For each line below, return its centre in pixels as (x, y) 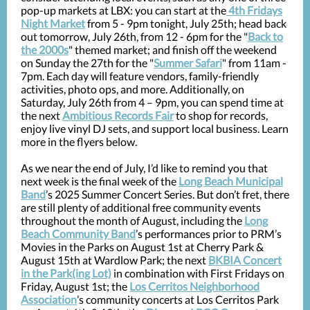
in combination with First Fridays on (198, 273)
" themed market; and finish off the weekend (173, 49)
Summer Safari (188, 63)
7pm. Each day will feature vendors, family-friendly (140, 76)
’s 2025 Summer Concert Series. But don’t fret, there (167, 194)
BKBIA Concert (245, 260)
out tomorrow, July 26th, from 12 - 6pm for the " (134, 36)
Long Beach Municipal (231, 181)
